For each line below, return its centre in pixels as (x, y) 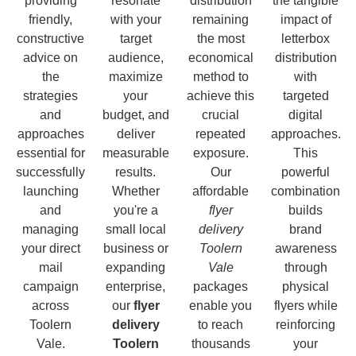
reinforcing (306, 324)
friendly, (50, 19)
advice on (50, 57)
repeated (221, 133)
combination (306, 191)
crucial (221, 114)
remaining (221, 19)
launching (50, 191)
